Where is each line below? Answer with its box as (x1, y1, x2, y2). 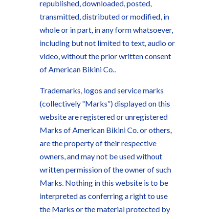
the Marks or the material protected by (39, 204, 170, 214)
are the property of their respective (39, 138, 156, 148)
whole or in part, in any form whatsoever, (39, 25, 173, 34)
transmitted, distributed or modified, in (39, 12, 169, 21)
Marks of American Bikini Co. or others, (39, 125, 172, 134)
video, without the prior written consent (39, 51, 171, 61)
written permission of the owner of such (39, 165, 171, 174)
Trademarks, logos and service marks (39, 86, 164, 95)
